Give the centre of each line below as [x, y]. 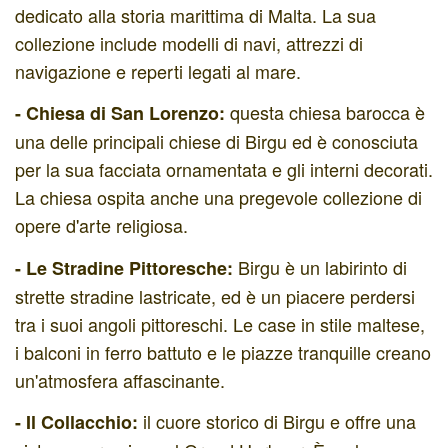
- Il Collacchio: [76, 422]
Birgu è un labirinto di [320, 266]
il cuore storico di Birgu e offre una [277, 421]
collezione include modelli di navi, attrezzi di [189, 42]
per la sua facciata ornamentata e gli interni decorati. [224, 169]
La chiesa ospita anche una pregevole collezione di [218, 197]
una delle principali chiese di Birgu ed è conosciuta [216, 141]
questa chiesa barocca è [325, 112]
